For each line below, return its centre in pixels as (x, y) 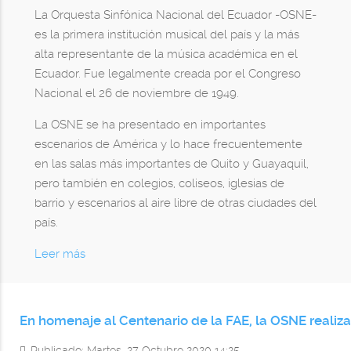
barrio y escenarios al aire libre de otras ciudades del (175, 203)
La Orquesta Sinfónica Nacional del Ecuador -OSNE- (175, 15)
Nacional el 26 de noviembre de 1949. (136, 94)
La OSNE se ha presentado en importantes (150, 125)
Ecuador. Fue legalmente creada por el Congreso (167, 74)
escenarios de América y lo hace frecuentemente (168, 145)
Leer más (60, 254)
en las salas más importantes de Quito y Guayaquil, (171, 164)
